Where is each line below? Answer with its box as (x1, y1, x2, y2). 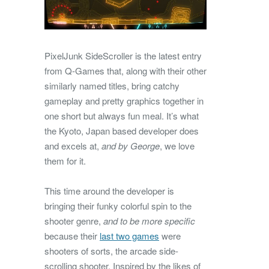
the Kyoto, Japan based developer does (44, 124, 199, 137)
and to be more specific (103, 214, 195, 227)
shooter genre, (44, 214, 103, 227)
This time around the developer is (44, 184, 174, 197)
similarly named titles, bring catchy (44, 79, 180, 92)
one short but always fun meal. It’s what (44, 109, 199, 122)
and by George (101, 139, 160, 152)
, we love (160, 139, 195, 152)
